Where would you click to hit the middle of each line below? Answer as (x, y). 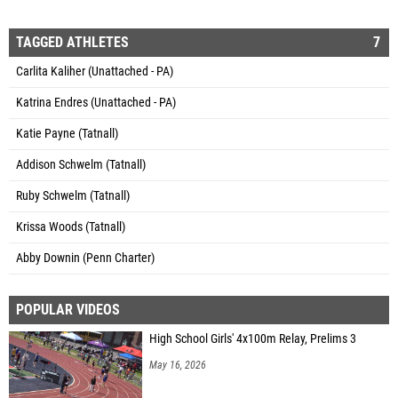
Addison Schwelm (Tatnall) (81, 164)
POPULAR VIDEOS (68, 309)
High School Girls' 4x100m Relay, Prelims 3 (253, 338)
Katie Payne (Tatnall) (67, 133)
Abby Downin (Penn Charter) (85, 258)
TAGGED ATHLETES (72, 42)
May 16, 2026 (178, 365)
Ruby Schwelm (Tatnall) (73, 195)
